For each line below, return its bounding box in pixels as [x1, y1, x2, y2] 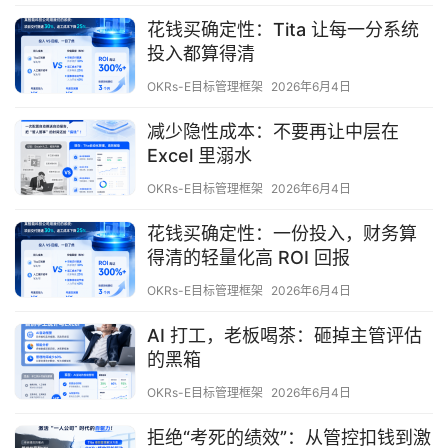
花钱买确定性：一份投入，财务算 [147, 223, 417, 245]
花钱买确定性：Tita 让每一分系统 [147, 19, 419, 41]
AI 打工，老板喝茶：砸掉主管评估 [147, 325, 422, 347]
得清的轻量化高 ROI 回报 [147, 247, 350, 269]
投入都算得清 [147, 43, 255, 65]
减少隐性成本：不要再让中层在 [147, 121, 399, 143]
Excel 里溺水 [147, 145, 252, 167]
